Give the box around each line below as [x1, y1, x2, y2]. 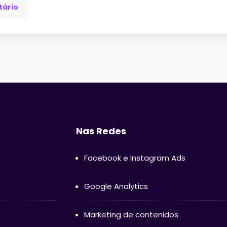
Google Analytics [84, 180, 148, 192]
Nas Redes [75, 124, 126, 137]
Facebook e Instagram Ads [84, 152, 185, 163]
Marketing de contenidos [84, 209, 178, 220]
